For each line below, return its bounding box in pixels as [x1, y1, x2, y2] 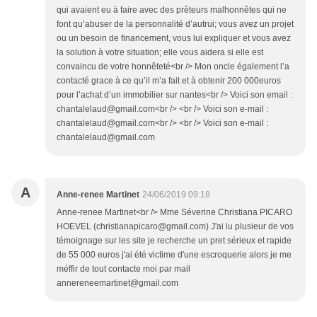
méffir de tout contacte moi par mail [57, 264, 190, 275]
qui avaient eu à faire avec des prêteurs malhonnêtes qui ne [57, 5, 287, 16]
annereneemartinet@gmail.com [57, 278, 178, 289]
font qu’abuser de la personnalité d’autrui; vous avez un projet [57, 19, 294, 30]
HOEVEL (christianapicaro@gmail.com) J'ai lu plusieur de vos [57, 221, 294, 232]
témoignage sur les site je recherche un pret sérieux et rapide [57, 236, 292, 246]
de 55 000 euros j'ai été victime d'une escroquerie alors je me [57, 250, 292, 260]
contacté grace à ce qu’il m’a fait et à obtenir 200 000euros [57, 76, 281, 86]
